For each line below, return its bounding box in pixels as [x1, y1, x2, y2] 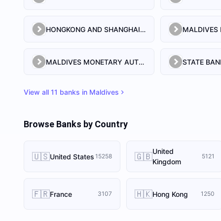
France [50, 189, 72, 198]
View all [24, 88, 51, 96]
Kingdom [152, 157, 181, 166]
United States [50, 152, 94, 161]
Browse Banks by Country [24, 119, 128, 129]
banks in [58, 88, 89, 96]
